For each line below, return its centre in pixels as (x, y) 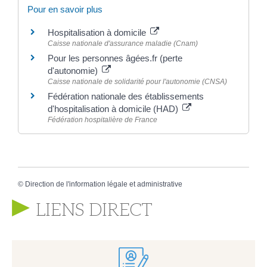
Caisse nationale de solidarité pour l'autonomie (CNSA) (137, 82)
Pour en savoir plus (65, 10)
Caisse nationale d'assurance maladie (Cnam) (123, 44)
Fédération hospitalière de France (103, 120)
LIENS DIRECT (94, 210)
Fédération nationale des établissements (126, 97)
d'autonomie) (74, 71)
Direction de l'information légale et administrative (104, 184)
